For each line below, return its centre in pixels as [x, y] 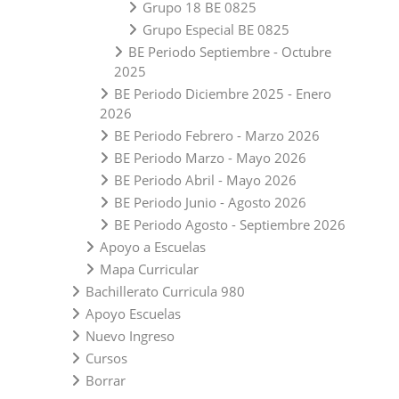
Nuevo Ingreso [130, 335]
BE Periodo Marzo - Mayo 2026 [210, 157]
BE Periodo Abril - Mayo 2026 [205, 179]
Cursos [106, 358]
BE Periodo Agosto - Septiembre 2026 [230, 224]
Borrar [106, 380]
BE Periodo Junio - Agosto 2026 [210, 202]
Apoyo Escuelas [133, 313]
